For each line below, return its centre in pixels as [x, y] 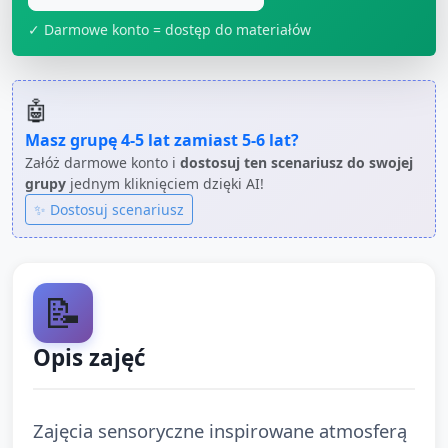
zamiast [206, 139]
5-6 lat [266, 139]
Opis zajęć [89, 357]
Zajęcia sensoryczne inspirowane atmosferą [220, 430]
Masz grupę [73, 139]
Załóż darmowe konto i [102, 162]
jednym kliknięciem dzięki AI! [165, 183]
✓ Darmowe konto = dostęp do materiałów [169, 29]
